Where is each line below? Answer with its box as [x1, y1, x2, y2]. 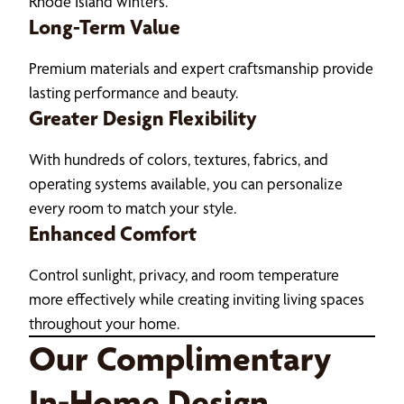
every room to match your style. [29, 197, 236, 217]
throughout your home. [29, 313, 179, 333]
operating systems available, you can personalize [29, 173, 343, 193]
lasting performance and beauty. [29, 82, 238, 102]
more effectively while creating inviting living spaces [29, 289, 364, 308]
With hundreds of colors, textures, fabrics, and [29, 149, 328, 169]
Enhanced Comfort [29, 220, 197, 246]
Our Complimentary [29, 336, 331, 380]
